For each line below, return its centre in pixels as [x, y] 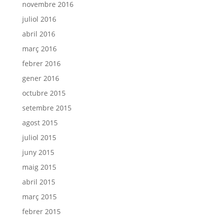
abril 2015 [38, 182]
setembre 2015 [47, 108]
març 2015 [39, 197]
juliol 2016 [39, 19]
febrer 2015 [41, 211]
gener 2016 [40, 78]
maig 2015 [39, 167]
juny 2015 [38, 152]
